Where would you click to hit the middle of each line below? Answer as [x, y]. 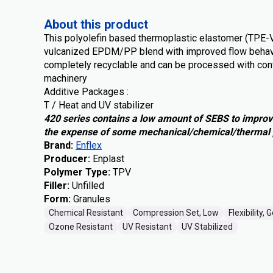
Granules [92, 199]
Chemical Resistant [86, 213]
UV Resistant [147, 227]
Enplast [108, 159]
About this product [96, 24]
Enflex [89, 145]
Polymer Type [76, 172]
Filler [55, 186]
